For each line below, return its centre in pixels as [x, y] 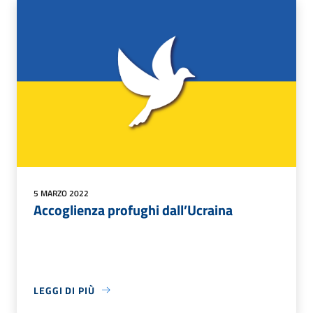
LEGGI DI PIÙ [64, 290]
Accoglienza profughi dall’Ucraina [133, 210]
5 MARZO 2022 [61, 193]
